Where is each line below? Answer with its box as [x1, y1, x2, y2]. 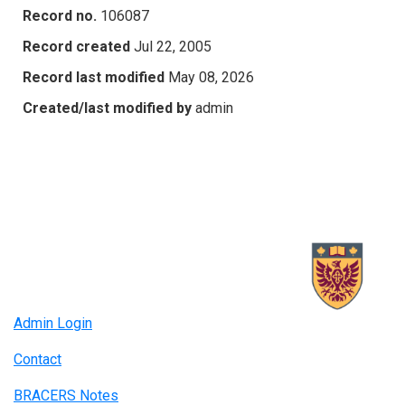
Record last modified [23, 68, 165, 86]
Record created [23, 37, 130, 55]
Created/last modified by [23, 99, 192, 117]
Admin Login [14, 315, 92, 333]
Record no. [23, 6, 97, 24]
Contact [14, 351, 61, 369]
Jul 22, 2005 [134, 37, 212, 55]
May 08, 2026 [168, 68, 254, 86]
